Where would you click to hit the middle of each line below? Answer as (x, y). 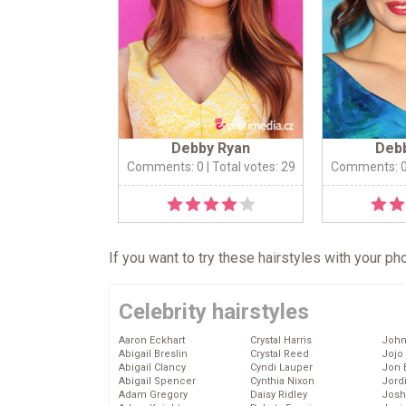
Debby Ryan (211, 149)
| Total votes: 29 (249, 167)
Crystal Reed (280, 354)
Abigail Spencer (157, 382)
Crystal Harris (281, 341)
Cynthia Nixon (282, 382)
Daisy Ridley (279, 395)
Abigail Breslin (153, 354)
